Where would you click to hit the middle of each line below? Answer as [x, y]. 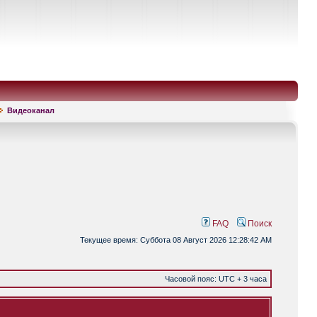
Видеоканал [31, 110]
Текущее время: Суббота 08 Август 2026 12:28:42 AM [176, 240]
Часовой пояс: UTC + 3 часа [216, 279]
